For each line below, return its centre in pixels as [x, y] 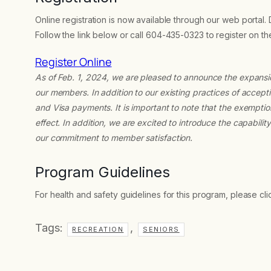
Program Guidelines [103, 172]
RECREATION [98, 230]
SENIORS [161, 230]
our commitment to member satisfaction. [114, 137]
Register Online [73, 61]
